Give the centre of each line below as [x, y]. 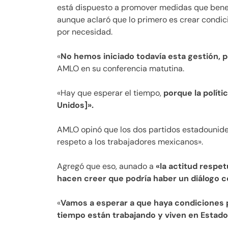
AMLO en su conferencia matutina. [121, 68]
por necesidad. [85, 32]
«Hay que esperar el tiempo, [110, 93]
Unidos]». [75, 105]
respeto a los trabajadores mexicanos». [130, 141]
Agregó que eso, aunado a [106, 166]
